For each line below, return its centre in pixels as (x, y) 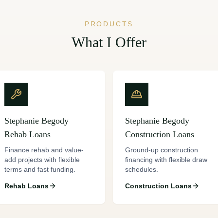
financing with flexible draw (166, 160)
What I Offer (109, 42)
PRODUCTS (109, 24)
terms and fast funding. (40, 169)
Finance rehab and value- (44, 150)
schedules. (142, 169)
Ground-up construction (162, 150)
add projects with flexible (42, 160)
